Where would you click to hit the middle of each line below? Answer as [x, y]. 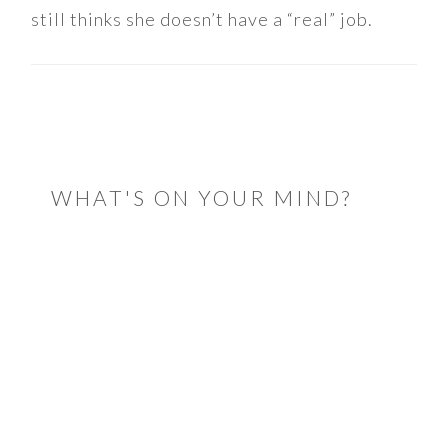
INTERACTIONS [130, 164]
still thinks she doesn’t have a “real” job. [202, 18]
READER [84, 137]
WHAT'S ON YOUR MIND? [202, 197]
